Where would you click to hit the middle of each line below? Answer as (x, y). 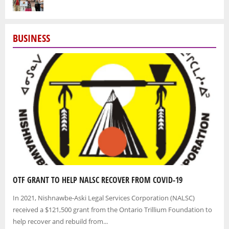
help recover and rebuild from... (60, 221)
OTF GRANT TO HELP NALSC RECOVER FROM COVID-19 (98, 180)
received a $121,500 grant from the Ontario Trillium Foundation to (112, 209)
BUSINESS (31, 38)
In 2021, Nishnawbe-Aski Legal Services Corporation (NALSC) (104, 198)
